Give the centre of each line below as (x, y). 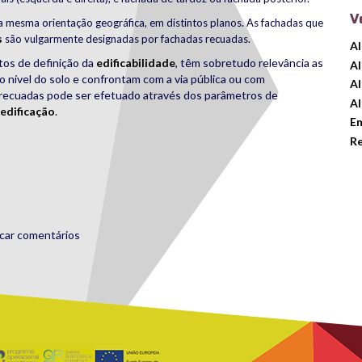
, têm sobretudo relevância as (249, 63)
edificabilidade (136, 63)
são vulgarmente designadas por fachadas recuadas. (129, 39)
